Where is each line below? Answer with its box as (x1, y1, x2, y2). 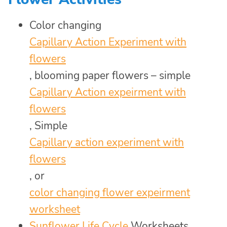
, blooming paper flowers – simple (29, 68, 191, 83)
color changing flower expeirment (29, 185, 190, 200)
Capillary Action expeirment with (29, 85, 186, 100)
